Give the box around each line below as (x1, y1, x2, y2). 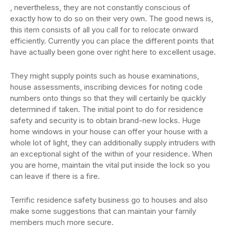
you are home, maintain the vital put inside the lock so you (10, 160, 210, 170)
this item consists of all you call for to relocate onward (10, 25, 198, 35)
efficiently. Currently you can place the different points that (10, 36, 214, 46)
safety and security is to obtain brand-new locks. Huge (10, 116, 201, 126)
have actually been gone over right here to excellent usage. (10, 47, 216, 57)
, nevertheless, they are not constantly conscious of (10, 3, 191, 13)
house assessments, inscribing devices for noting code (10, 82, 203, 92)
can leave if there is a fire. (10, 171, 100, 181)
